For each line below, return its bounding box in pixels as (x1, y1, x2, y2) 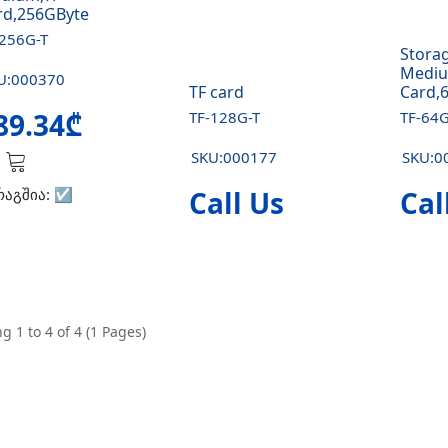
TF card (188, 81, 244, 103)
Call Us (188, 184, 284, 222)
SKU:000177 (190, 147, 277, 167)
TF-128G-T (188, 107, 260, 127)
